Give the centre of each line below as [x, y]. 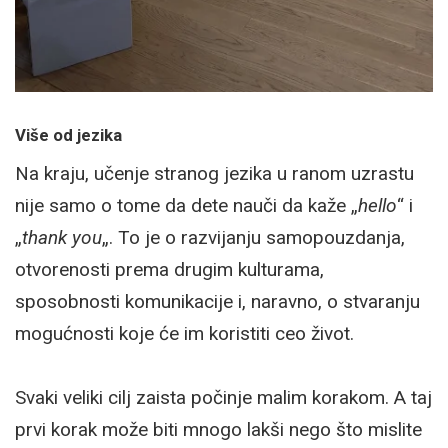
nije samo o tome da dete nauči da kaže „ [186, 205]
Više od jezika [68, 134]
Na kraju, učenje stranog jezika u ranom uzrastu [214, 173]
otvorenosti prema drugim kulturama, [169, 269]
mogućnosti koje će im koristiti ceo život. [184, 333]
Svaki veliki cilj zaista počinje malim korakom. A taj [223, 397]
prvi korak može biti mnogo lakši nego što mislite [218, 429]
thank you [62, 237]
